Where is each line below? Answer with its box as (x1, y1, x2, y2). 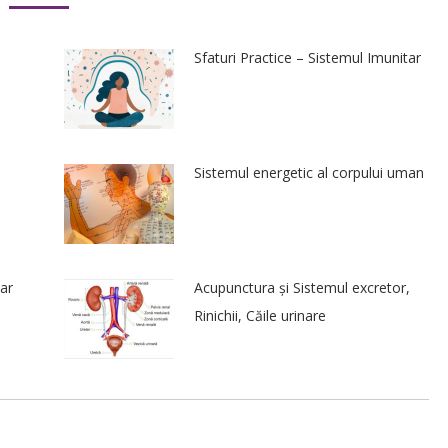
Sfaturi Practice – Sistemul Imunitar (194, 48, 421, 67)
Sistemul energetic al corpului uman (194, 162, 424, 182)
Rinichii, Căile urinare (194, 305, 326, 325)
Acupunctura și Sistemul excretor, (194, 277, 410, 297)
